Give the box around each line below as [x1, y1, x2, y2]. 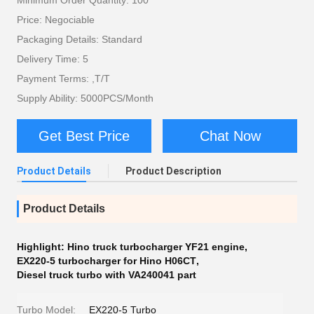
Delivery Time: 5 [17, 53, 88, 65]
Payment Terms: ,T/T [17, 73, 110, 85]
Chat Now [199, 128, 261, 144]
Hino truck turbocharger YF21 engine [67, 241, 245, 253]
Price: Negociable [17, 14, 95, 26]
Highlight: [17, 241, 67, 253]
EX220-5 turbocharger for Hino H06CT [17, 255, 196, 267]
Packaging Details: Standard [17, 34, 142, 46]
